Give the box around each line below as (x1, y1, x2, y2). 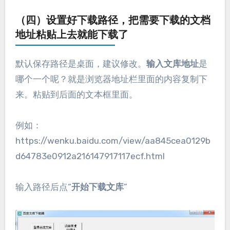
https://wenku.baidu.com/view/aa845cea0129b (15, 135, 210, 146)
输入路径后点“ (15, 181, 71, 192)
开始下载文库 (71, 181, 124, 192)
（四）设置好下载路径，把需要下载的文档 (15, 15, 210, 26)
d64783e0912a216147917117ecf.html (15, 150, 165, 161)
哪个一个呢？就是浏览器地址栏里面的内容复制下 (15, 73, 207, 84)
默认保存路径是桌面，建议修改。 (15, 58, 146, 69)
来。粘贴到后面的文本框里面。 (15, 89, 138, 100)
